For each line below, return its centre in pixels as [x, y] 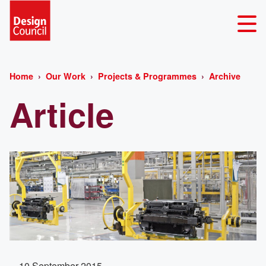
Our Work [67, 76]
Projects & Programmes [148, 76]
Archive [225, 76]
